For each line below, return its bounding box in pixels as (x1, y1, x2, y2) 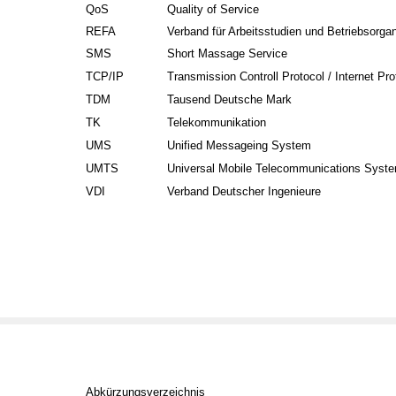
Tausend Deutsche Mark (167, 93, 293, 107)
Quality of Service (167, 2, 260, 16)
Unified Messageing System (167, 139, 312, 153)
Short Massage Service (167, 47, 288, 61)
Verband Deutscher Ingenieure (167, 184, 322, 198)
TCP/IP (85, 70, 124, 84)
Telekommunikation (167, 116, 267, 130)
